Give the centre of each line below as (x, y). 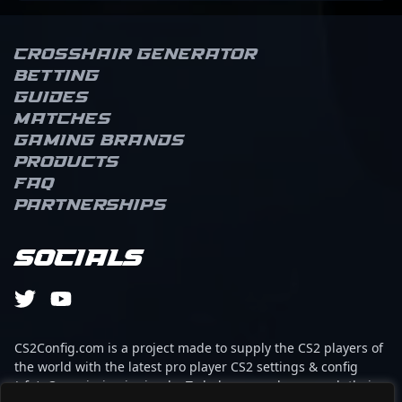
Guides (52, 98)
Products (67, 162)
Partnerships (91, 205)
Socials (79, 259)
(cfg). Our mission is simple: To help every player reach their (196, 385)
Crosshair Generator (136, 55)
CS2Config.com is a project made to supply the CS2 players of (199, 348)
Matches (63, 119)
